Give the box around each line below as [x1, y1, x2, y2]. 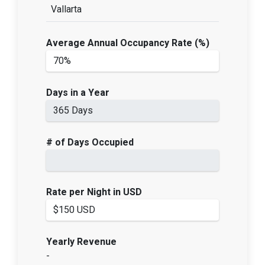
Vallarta [50, 2, 82, 17]
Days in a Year [46, 86, 109, 101]
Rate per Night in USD [46, 185, 142, 200]
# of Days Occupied [46, 135, 134, 150]
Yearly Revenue [46, 235, 117, 250]
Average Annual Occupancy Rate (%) [46, 36, 209, 51]
